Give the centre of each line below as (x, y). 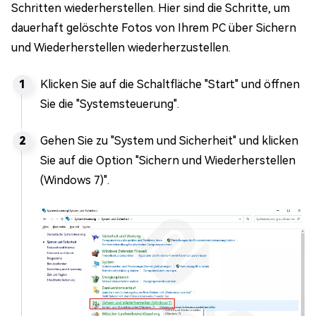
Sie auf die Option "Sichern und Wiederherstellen (168, 161)
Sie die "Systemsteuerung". (110, 104)
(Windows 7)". (75, 181)
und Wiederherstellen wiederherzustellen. (121, 48)
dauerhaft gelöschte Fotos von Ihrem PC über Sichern (154, 28)
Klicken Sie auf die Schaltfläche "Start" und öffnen (170, 85)
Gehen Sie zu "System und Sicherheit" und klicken (169, 141)
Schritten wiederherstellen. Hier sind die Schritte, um (151, 8)
